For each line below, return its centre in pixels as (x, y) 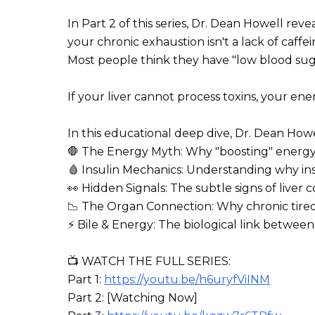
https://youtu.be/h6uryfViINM (187, 279)
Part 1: (86, 279)
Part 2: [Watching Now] (133, 298)
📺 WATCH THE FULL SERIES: (149, 261)
